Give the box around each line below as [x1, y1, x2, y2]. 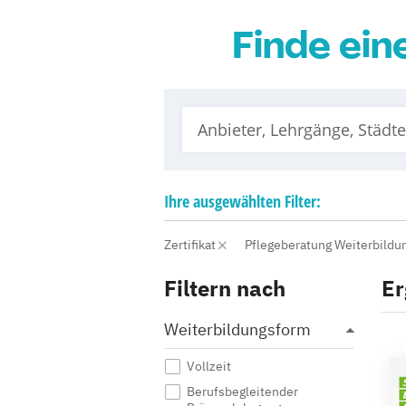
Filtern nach [164, 274, 285, 303]
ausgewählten [193, 190, 281, 212]
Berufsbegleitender [187, 383, 298, 400]
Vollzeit [187, 358, 231, 374]
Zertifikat [164, 237, 218, 253]
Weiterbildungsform [164, 319, 311, 340]
